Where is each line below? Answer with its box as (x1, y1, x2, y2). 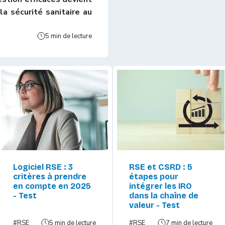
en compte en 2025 (13, 181, 91, 191)
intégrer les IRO (129, 181, 192, 191)
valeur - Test (129, 200, 180, 210)
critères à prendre (13, 171, 86, 181)
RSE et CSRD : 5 (129, 162, 192, 172)
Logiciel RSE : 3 (13, 162, 73, 172)
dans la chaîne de (129, 190, 198, 200)
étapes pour (129, 171, 178, 181)
